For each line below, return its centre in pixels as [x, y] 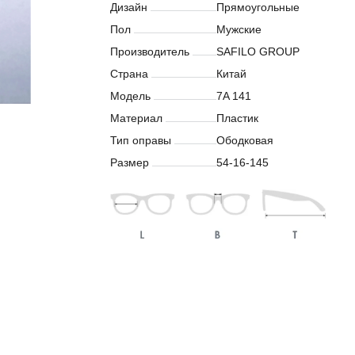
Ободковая [245, 140]
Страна [129, 74]
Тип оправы [141, 140]
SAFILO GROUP [258, 52]
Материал [136, 118]
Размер [130, 162]
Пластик [237, 118]
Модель [130, 96]
